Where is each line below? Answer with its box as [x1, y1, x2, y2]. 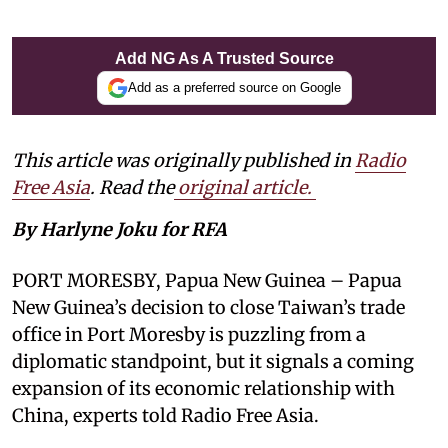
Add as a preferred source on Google [127, 80, 341, 96]
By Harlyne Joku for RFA [12, 217, 227, 241]
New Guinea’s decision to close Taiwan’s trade [12, 295, 405, 319]
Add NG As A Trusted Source [114, 49, 334, 67]
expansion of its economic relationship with [12, 376, 395, 400]
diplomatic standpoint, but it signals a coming [12, 349, 414, 373]
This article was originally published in [12, 148, 355, 172]
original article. [174, 175, 316, 199]
